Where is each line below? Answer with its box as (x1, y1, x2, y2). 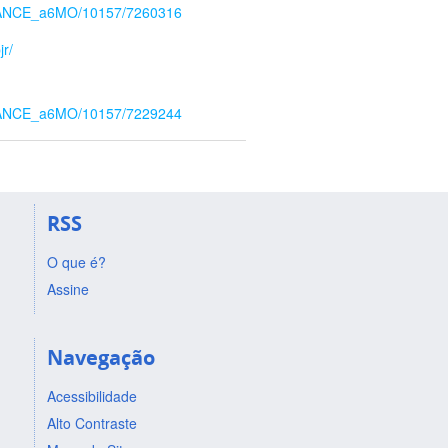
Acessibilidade (47, 385, 138, 406)
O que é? (47, 251, 107, 272)
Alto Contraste (47, 412, 138, 433)
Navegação (47, 343, 156, 371)
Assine (47, 278, 90, 299)
